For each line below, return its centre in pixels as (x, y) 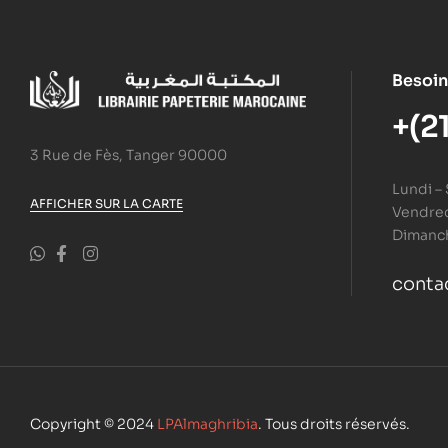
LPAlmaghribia (207, 424)
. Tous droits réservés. (334, 424)
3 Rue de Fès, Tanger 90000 (128, 155)
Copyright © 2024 (93, 424)
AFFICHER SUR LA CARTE (106, 204)
